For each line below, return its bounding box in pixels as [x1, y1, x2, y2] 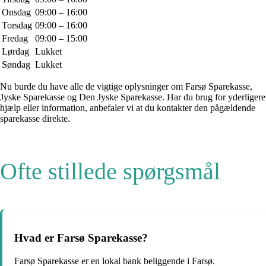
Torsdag [2, 20, 32, 30]
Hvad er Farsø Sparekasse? [14, 232, 148, 245]
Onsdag [2, 7, 31, 17]
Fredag [2, 33, 28, 43]
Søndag [2, 59, 30, 69]
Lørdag [2, 46, 29, 56]
